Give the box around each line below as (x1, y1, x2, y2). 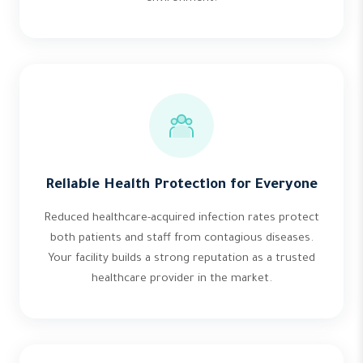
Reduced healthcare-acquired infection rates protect (44, 212, 319, 224)
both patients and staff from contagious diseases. (49, 233, 314, 245)
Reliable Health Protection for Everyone (45, 178, 318, 194)
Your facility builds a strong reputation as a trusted (48, 253, 315, 265)
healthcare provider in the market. (91, 273, 272, 285)
